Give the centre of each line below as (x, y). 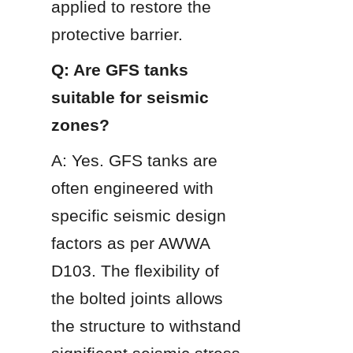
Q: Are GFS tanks (120, 69)
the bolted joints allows (137, 298)
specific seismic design (139, 215)
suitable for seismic (130, 97)
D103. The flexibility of (135, 270)
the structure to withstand (146, 325)
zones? (80, 124)
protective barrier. (117, 34)
